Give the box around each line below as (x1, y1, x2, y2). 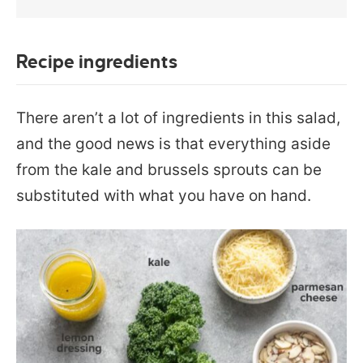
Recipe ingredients (16, 51, 177, 72)
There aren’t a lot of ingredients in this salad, (16, 108, 340, 127)
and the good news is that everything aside (16, 134, 331, 153)
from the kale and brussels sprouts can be (16, 160, 322, 179)
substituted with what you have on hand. (16, 186, 311, 205)
